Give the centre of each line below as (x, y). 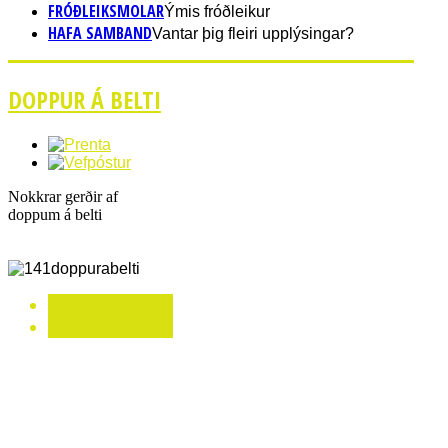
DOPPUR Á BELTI (84, 99)
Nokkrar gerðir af (63, 196)
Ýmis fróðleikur (217, 11)
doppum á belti (55, 214)
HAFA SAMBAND (100, 33)
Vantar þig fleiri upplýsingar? (253, 33)
